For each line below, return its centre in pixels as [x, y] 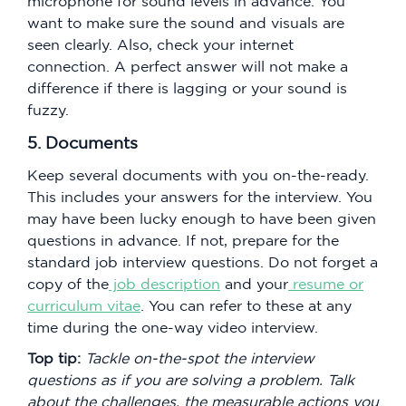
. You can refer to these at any [246, 306]
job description [164, 284]
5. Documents [82, 143]
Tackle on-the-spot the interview [200, 358]
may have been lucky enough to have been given [202, 219]
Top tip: [56, 358]
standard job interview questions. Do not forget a [203, 262]
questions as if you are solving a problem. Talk [191, 380]
